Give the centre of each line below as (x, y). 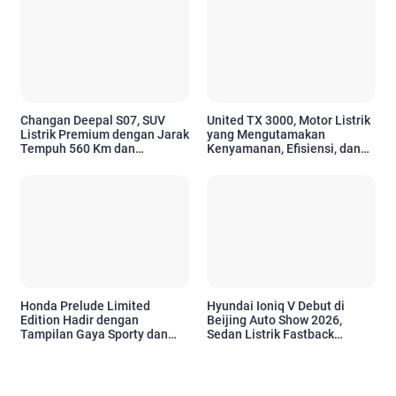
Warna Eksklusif (65, 348)
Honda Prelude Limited (85, 305)
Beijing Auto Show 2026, (274, 320)
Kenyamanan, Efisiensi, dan (284, 149)
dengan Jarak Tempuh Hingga (291, 348)
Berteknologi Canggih (81, 163)
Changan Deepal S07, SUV (93, 121)
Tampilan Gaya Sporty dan (94, 334)
